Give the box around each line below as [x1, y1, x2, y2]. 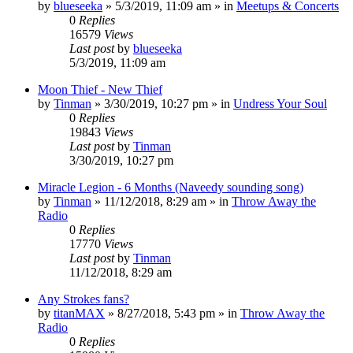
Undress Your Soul [233, 96, 327, 110]
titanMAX [54, 306, 105, 320]
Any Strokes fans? [38, 292, 129, 306]
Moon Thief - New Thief [38, 82, 162, 96]
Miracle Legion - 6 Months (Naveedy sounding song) [38, 180, 303, 194]
